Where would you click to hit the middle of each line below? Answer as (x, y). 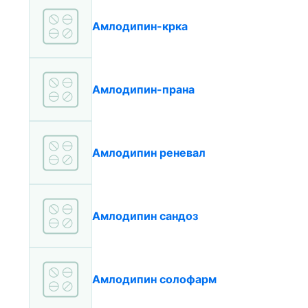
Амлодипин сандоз (145, 216)
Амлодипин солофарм (154, 279)
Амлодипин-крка (140, 26)
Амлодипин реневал (149, 153)
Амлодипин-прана (143, 89)
